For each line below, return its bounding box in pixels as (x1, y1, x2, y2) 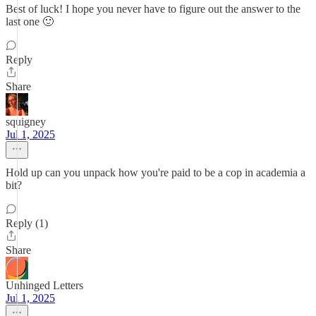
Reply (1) (6, 217, 48, 229)
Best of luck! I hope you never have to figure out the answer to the (6, 3, 300, 15)
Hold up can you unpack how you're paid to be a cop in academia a (6, 166, 305, 178)
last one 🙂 (6, 16, 54, 28)
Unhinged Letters (6, 279, 83, 291)
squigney (6, 116, 46, 128)
